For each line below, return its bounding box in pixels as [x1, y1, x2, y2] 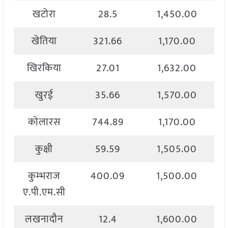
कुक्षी [35, 140, 53, 158]
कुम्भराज [27, 167, 61, 185]
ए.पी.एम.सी [22, 184, 66, 202]
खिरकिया [26, 60, 62, 77]
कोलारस [27, 113, 61, 131]
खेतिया [31, 33, 57, 50]
